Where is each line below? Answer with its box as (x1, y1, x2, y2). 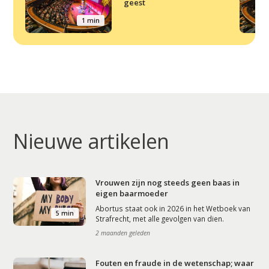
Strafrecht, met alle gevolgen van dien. (95, 214, 225, 224)
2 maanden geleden (95, 229, 151, 238)
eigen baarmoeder (95, 188, 169, 199)
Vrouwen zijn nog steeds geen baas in (95, 177, 240, 189)
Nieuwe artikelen (13, 127, 169, 156)
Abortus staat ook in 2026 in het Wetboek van (95, 204, 251, 214)
